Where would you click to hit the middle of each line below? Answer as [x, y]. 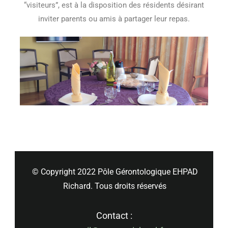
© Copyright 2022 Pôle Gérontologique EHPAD [115, 172]
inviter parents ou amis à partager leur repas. [114, 19]
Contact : [114, 216]
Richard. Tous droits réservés [115, 186]
